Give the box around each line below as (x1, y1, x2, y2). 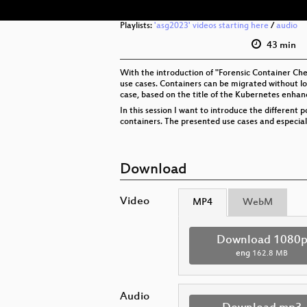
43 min (264, 40, 296, 51)
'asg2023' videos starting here (154, 21, 269, 31)
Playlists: (120, 21, 154, 31)
